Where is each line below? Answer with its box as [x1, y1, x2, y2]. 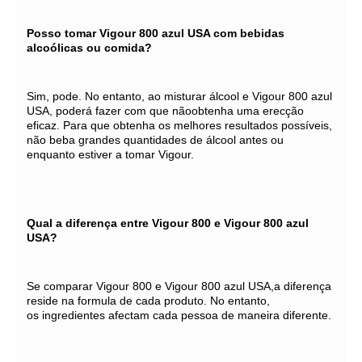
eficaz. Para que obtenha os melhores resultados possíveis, [27, 119, 332, 132]
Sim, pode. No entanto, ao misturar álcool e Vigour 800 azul [27, 90, 332, 103]
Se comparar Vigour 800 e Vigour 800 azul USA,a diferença [27, 280, 331, 293]
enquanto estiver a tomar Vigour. [27, 148, 194, 161]
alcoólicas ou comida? [27, 41, 152, 54]
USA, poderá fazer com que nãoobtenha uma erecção [27, 104, 304, 117]
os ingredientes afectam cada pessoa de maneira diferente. [27, 309, 335, 322]
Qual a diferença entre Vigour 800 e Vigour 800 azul [27, 217, 309, 229]
